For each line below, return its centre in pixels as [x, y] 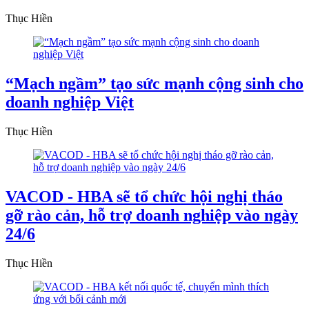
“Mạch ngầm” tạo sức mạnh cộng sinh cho [154, 84]
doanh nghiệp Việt [70, 102]
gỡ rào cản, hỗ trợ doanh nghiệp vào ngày [152, 215]
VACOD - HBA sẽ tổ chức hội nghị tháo [144, 196]
